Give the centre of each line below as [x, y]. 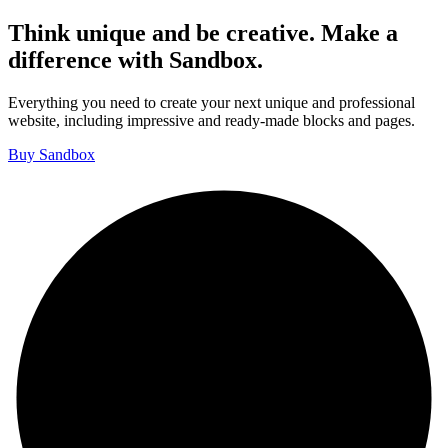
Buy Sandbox [51, 154]
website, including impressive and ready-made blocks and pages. [211, 120]
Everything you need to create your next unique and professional [211, 102]
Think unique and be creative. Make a [203, 32]
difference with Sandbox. [135, 59]
